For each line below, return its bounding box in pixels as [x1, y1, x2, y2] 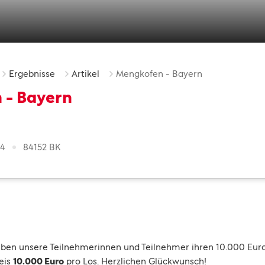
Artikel [72, 69, 99, 79]
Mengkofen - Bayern [116, 69, 202, 79]
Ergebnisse [9, 69, 55, 79]
